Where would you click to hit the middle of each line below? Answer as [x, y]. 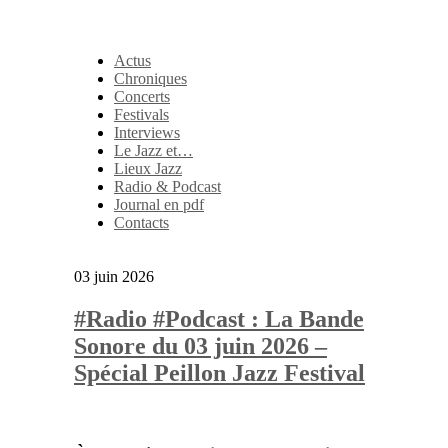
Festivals [141, 114]
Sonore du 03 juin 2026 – [200, 345]
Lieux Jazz [148, 168]
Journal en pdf [159, 204]
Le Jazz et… [153, 150]
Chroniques [150, 78]
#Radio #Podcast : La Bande [219, 318]
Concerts [142, 96]
